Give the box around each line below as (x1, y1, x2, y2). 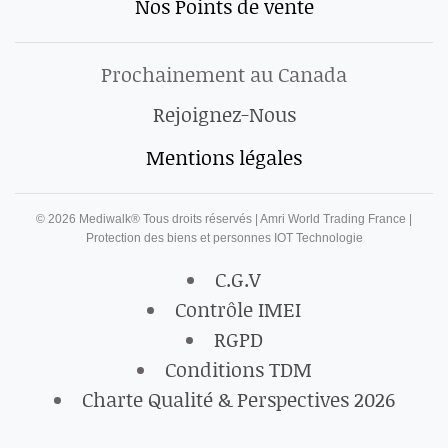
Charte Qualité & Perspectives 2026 (81, 384, 395, 413)
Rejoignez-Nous (152, 99, 296, 128)
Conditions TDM (164, 354, 312, 383)
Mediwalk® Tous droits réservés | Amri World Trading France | (76, 211, 412, 226)
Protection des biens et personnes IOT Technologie (85, 230, 363, 245)
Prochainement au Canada (101, 59, 347, 88)
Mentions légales (146, 142, 302, 171)
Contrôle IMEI (175, 294, 301, 323)
